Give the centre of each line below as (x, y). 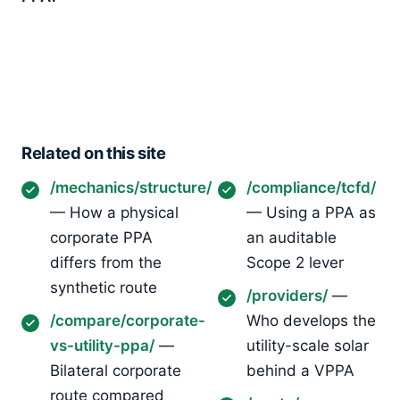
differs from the (106, 262)
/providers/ (287, 295)
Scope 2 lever (295, 262)
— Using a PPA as (311, 212)
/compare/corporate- (128, 320)
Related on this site (94, 152)
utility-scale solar (308, 345)
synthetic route (104, 287)
